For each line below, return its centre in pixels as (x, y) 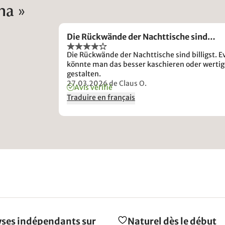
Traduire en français (101, 97)
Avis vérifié (94, 87)
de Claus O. (128, 83)
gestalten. (84, 74)
